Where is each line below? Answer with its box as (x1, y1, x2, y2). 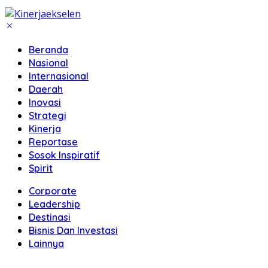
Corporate (29, 185, 77, 197)
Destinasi (29, 211, 71, 223)
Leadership (29, 198, 80, 210)
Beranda (29, 44, 68, 56)
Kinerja (29, 123, 61, 135)
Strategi (29, 109, 66, 121)
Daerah (29, 83, 63, 95)
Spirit (29, 162, 53, 174)
